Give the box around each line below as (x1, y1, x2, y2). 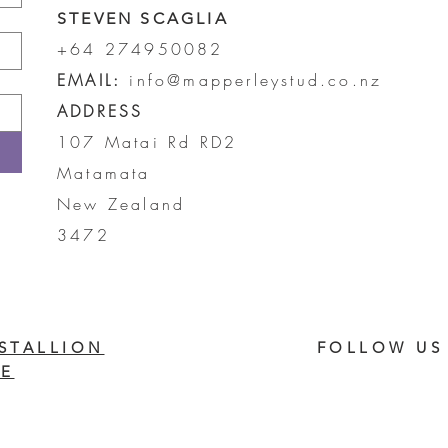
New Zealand (57, 192, 186, 215)
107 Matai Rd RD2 (57, 130, 246, 153)
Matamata (57, 161, 151, 184)
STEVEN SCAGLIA (57, 8, 229, 28)
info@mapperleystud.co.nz (129, 68, 383, 91)
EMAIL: (57, 68, 122, 91)
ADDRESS (57, 99, 144, 122)
